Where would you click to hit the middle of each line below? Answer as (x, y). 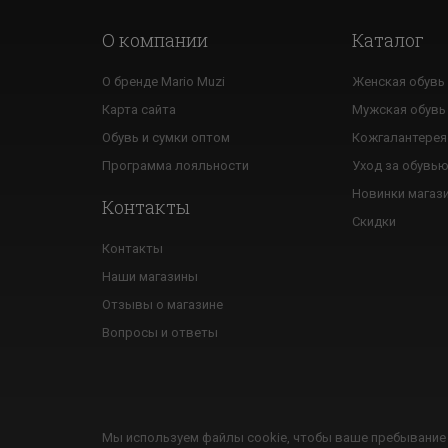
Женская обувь (398, 81)
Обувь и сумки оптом (166, 137)
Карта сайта (139, 109)
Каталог (388, 40)
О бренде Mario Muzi (163, 81)
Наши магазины (150, 276)
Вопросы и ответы (160, 332)
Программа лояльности (175, 165)
